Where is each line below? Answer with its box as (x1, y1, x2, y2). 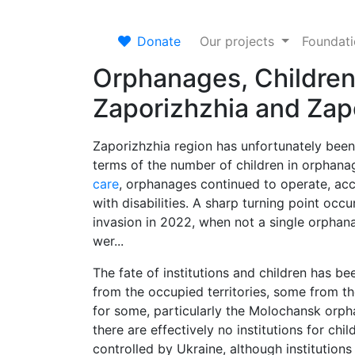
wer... (93, 233, 124, 249)
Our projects (200, 33, 278, 49)
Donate (137, 33, 181, 49)
